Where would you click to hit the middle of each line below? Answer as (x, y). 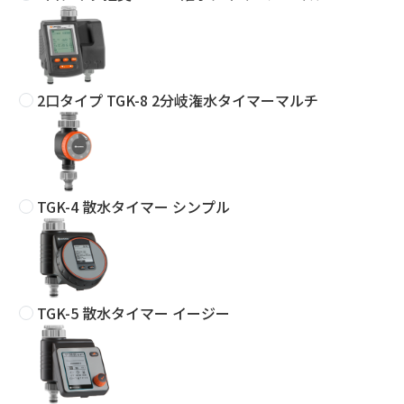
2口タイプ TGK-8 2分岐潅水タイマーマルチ (176, 101)
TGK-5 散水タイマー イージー (132, 313)
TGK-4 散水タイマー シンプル (132, 207)
